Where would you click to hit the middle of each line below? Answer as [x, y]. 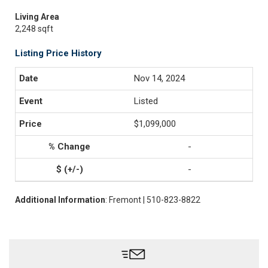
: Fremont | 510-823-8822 [153, 200]
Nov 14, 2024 [159, 78]
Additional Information [60, 200]
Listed [146, 101]
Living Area [37, 17]
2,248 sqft [34, 29]
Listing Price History [58, 53]
